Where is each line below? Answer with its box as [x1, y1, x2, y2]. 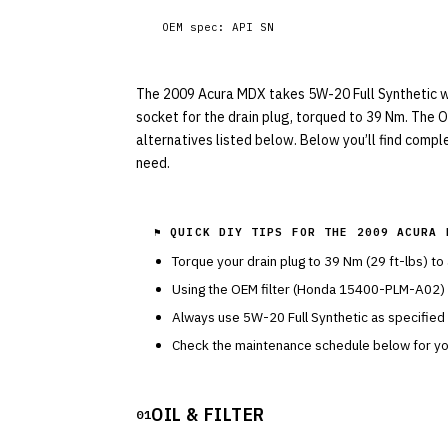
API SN [232, 20, 274, 34]
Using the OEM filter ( [172, 280, 297, 298]
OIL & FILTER [151, 402, 266, 426]
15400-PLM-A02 [339, 280, 440, 298]
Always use [172, 308, 243, 326]
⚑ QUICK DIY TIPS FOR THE [154, 225, 357, 239]
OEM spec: [162, 20, 232, 34]
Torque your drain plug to [172, 252, 324, 270]
